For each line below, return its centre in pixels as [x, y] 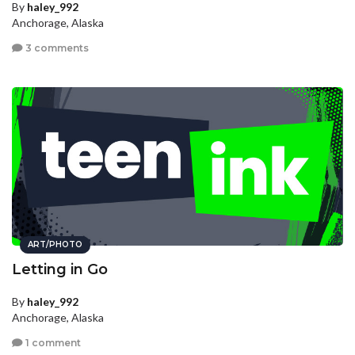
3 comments [56, 48]
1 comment [52, 342]
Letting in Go [60, 270]
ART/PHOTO [55, 245]
